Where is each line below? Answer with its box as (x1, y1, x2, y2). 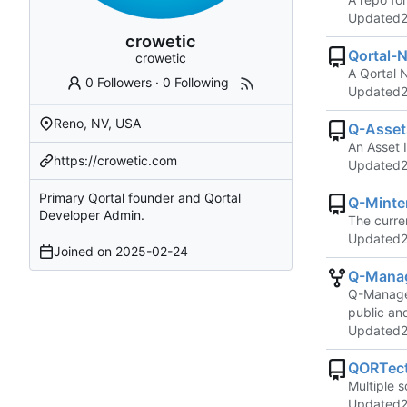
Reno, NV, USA (54, 114, 141, 131)
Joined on (54, 243, 115, 259)
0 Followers (85, 74, 153, 90)
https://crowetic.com (54, 152, 177, 168)
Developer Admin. (39, 206, 144, 223)
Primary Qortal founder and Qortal (39, 189, 241, 205)
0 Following (163, 74, 230, 90)
